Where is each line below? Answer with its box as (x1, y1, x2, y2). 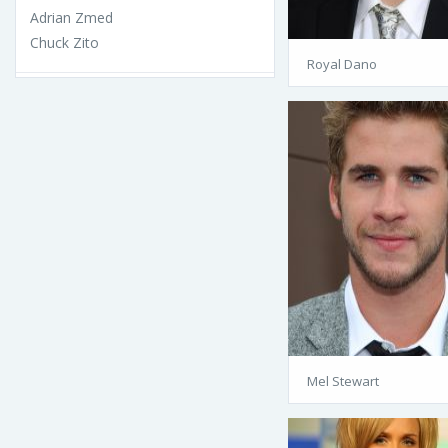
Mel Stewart (307, 371, 379, 390)
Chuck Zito (30, 32, 99, 52)
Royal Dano (307, 54, 377, 73)
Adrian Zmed (30, 7, 113, 27)
